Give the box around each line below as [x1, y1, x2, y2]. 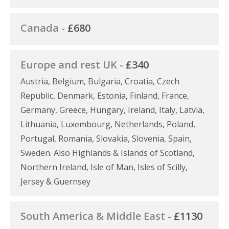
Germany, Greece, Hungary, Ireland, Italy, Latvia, [20, 104, 204, 116]
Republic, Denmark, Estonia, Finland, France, [20, 89, 189, 101]
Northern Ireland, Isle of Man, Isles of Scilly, [20, 161, 188, 173]
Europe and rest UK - [20, 57, 126, 72]
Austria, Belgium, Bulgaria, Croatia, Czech [20, 75, 179, 87]
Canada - [20, 20, 67, 35]
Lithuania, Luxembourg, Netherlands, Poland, [20, 118, 195, 130]
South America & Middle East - [20, 209, 174, 223]
